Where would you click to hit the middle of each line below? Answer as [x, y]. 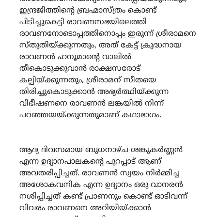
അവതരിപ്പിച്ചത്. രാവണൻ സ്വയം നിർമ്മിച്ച [100, 173]
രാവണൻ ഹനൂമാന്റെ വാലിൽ [75, 57]
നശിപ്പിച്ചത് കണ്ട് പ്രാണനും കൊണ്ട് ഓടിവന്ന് [103, 196]
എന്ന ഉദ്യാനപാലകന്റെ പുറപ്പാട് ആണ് [90, 162]
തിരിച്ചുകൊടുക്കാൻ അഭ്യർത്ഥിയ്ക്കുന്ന [94, 92]
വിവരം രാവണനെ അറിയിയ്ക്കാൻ [85, 208]
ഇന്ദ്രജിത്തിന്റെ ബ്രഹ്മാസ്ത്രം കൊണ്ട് [88, 10]
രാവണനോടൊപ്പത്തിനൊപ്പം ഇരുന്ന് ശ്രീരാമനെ [108, 34]
